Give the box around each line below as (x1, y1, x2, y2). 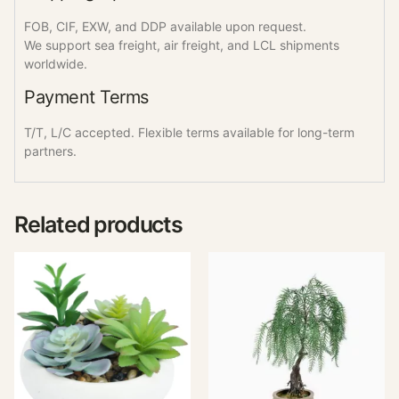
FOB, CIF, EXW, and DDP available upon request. (24, 18, 306, 34)
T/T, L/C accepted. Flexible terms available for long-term (24, 124, 354, 140)
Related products (14, 211, 183, 239)
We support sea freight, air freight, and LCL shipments (24, 37, 339, 53)
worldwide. (24, 55, 87, 71)
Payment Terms (24, 85, 149, 108)
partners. (24, 142, 77, 159)
